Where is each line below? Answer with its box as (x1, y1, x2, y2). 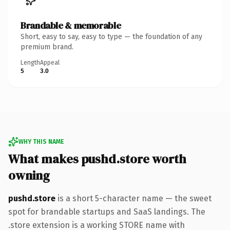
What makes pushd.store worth (8, 150, 186, 167)
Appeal (40, 59, 60, 66)
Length (21, 59, 40, 66)
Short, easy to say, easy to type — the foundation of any (21, 32, 202, 41)
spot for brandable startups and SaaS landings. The (8, 206, 205, 217)
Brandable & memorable (21, 18, 121, 32)
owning (8, 166, 50, 184)
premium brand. (21, 42, 73, 51)
